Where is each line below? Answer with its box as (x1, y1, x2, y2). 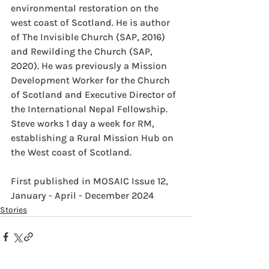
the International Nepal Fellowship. (11, 103, 168, 115)
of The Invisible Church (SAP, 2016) (11, 31, 168, 43)
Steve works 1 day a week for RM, (11, 118, 157, 130)
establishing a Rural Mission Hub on (11, 132, 176, 144)
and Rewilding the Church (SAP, (11, 46, 155, 58)
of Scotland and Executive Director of (11, 89, 178, 101)
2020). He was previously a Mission (11, 60, 169, 72)
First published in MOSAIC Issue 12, (11, 175, 171, 187)
